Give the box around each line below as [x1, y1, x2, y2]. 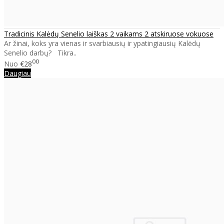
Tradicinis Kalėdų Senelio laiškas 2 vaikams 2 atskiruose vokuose [4, 29, 213, 39]
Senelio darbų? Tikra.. [4, 48, 76, 58]
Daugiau [4, 68, 31, 78]
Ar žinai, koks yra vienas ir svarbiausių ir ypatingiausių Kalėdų [4, 38, 200, 48]
